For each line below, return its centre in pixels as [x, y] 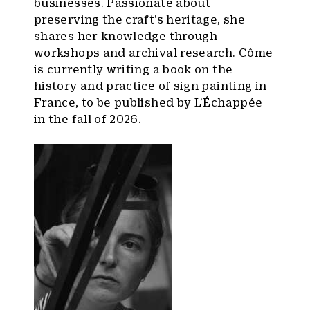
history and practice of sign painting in [151, 85]
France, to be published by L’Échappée [148, 102]
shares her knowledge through [126, 36]
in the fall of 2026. [88, 119]
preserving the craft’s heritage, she [139, 19]
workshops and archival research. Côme [154, 52]
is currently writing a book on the [134, 69]
